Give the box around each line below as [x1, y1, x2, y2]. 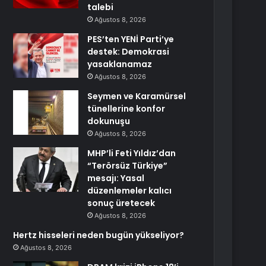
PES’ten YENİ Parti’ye [87, 33, 175, 45]
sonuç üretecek [87, 197, 156, 209]
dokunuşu [87, 115, 131, 127]
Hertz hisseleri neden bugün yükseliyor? [13, 229, 185, 241]
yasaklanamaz [87, 58, 153, 70]
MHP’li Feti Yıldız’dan [87, 147, 176, 159]
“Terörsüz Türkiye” [87, 160, 168, 172]
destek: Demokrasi [87, 46, 170, 58]
